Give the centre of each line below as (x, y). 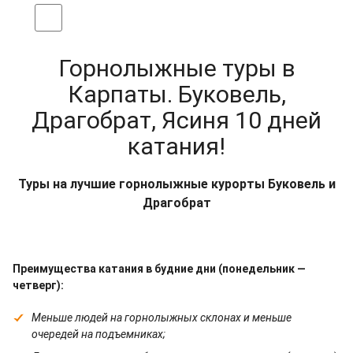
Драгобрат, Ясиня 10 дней (176, 120)
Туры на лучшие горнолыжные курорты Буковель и (176, 184)
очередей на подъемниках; (98, 334)
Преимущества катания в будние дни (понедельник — (159, 268)
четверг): (38, 285)
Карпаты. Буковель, (176, 94)
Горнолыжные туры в (176, 68)
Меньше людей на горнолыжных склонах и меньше (162, 317)
